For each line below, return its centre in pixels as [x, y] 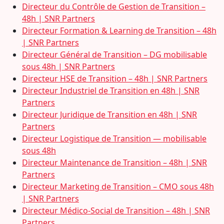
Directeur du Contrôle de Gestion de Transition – [114, 6]
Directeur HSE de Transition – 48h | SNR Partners [115, 78]
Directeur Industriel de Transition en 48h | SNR [111, 90]
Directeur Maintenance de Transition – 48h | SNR [114, 162]
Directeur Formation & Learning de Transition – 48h [119, 30]
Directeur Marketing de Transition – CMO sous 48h [118, 186]
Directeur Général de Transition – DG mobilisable [114, 54]
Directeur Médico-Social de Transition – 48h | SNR [116, 210]
